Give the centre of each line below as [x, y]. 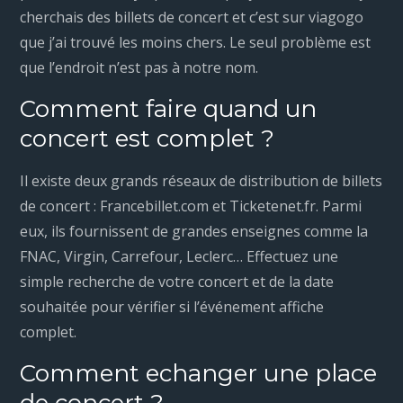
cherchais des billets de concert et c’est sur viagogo [192, 18]
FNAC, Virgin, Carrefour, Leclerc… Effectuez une [179, 257]
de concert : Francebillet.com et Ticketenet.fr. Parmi [191, 206]
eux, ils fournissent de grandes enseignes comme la [194, 232]
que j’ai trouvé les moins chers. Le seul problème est [196, 43]
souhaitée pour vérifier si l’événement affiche [172, 307]
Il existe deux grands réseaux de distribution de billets [201, 181]
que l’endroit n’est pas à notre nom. [139, 68]
